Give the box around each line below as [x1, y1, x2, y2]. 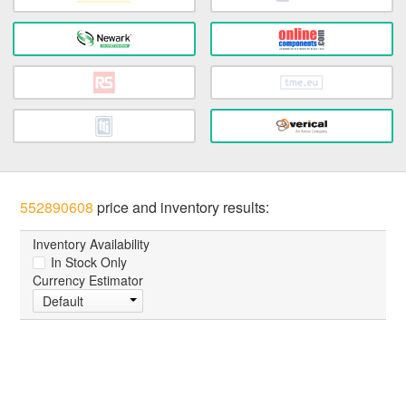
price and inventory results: [93, 197, 270, 218]
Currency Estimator [33, 271, 144, 290]
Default [43, 292, 84, 311]
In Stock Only [47, 253, 128, 272]
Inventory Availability [33, 235, 150, 254]
